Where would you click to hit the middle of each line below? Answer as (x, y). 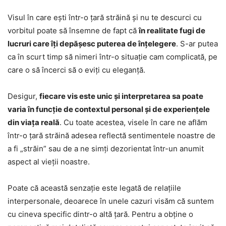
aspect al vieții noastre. (49, 161)
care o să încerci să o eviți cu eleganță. (76, 70)
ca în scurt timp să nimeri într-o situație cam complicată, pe (112, 56)
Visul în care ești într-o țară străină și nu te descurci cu (105, 17)
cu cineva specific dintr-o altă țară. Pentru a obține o (100, 214)
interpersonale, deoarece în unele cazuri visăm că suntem (111, 201)
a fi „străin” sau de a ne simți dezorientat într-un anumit (106, 148)
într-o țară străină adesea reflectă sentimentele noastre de (111, 135)
